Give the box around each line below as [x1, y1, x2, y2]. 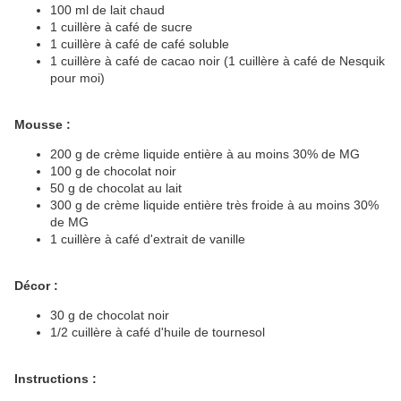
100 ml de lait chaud [50, 3, 165, 18]
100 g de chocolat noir [50, 164, 176, 179]
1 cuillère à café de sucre [50, 20, 192, 35]
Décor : [14, 278, 58, 294]
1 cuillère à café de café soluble [50, 37, 229, 52]
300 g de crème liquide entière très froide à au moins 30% [50, 198, 379, 213]
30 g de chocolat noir [50, 308, 169, 323]
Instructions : [14, 371, 97, 387]
